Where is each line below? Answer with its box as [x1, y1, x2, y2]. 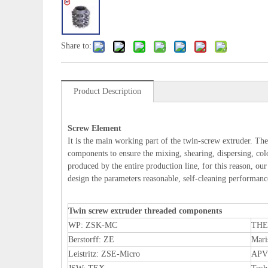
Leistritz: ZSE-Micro [68, 249, 140, 258]
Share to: [61, 41, 92, 50]
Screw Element [68, 124, 121, 133]
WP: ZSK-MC [68, 221, 117, 230]
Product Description [74, 87, 141, 96]
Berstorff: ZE [68, 235, 114, 244]
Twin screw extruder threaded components [68, 206, 222, 215]
